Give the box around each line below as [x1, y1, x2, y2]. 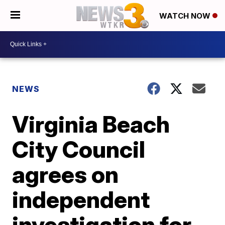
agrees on [12, 160, 119, 188]
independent [12, 185, 150, 213]
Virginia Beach [12, 109, 170, 138]
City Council [12, 135, 146, 163]
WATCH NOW [159, 11, 212, 21]
